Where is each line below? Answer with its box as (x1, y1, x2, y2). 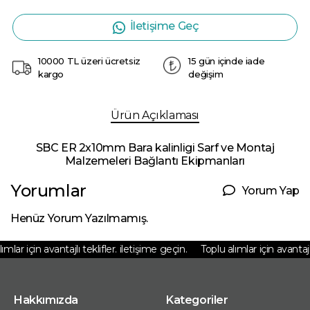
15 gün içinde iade (188, 55, 265, 67)
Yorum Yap (241, 183, 300, 197)
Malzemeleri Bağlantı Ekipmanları (64, 154, 246, 168)
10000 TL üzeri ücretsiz (38, 55, 140, 67)
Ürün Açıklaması (111, 109, 199, 122)
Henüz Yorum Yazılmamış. (10, 212, 148, 226)
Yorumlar (10, 181, 86, 201)
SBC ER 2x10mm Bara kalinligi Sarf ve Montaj (35, 141, 275, 155)
